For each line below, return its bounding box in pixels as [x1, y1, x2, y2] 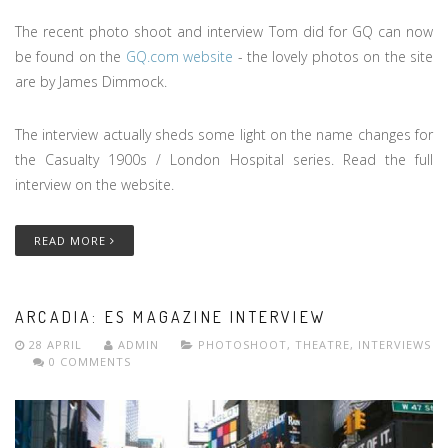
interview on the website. [15, 174, 178, 194]
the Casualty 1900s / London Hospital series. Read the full [15, 149, 433, 169]
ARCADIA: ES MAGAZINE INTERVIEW [15, 306, 327, 327]
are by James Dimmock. [15, 71, 167, 91]
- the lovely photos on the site [233, 46, 434, 66]
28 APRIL [25, 336, 86, 352]
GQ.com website [125, 46, 234, 66]
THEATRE [295, 336, 350, 352]
